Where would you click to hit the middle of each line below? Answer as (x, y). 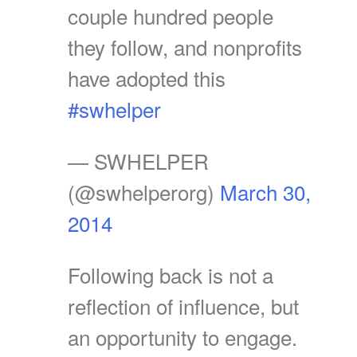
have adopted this (147, 77)
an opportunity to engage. (182, 336)
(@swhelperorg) (144, 191)
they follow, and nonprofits (185, 46)
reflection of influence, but (183, 305)
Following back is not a (171, 274)
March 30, (265, 191)
